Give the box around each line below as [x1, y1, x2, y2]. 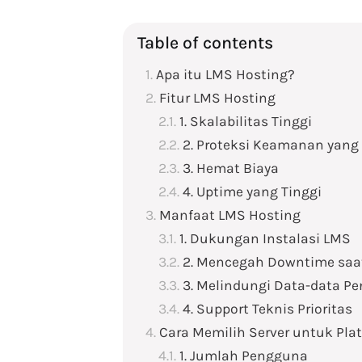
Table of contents [137, 32, 273, 53]
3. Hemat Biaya [183, 160, 279, 176]
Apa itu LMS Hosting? [156, 66, 295, 82]
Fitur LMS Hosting [159, 90, 276, 106]
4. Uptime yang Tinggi [183, 183, 322, 200]
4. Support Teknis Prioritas [183, 301, 352, 317]
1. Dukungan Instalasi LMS [179, 230, 351, 246]
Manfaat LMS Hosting [159, 207, 301, 223]
